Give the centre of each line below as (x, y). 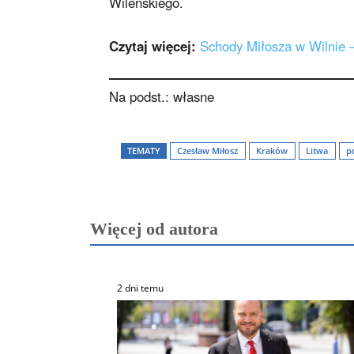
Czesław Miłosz (207, 151)
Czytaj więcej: (154, 45)
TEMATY (144, 151)
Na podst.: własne (162, 97)
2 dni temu (140, 288)
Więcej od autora (154, 229)
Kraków (272, 151)
